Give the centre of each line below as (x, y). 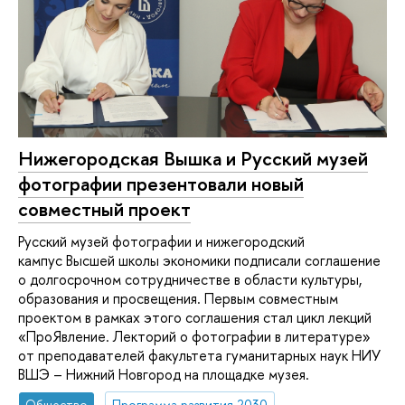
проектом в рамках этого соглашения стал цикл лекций (195, 317)
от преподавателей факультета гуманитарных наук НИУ (199, 355)
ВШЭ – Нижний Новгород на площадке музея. (164, 374)
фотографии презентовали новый (161, 184)
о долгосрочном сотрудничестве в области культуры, (190, 279)
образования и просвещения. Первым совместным (178, 298)
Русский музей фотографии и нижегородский (161, 241)
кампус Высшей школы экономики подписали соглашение (199, 260)
